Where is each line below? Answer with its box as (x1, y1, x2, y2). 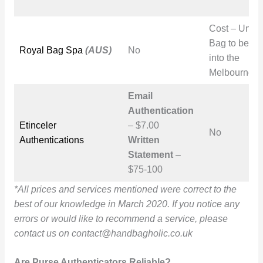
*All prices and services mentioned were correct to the (14, 184, 237, 194)
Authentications (19, 134, 84, 145)
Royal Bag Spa (19, 45, 83, 55)
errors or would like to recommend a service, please (14, 213, 228, 224)
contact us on (14, 228, 72, 238)
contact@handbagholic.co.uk (71, 228, 193, 238)
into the (208, 52, 240, 63)
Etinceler (19, 120, 56, 130)
